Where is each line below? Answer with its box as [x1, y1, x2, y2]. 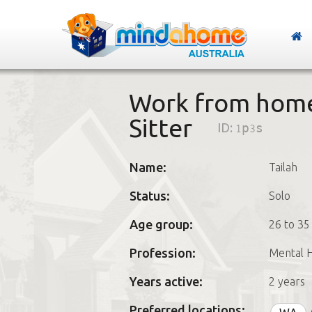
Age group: [129, 217, 193, 231]
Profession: [129, 246, 196, 260]
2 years [268, 275, 305, 288]
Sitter [128, 114, 192, 142]
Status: [129, 189, 170, 203]
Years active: [129, 274, 203, 288]
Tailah [268, 161, 297, 173]
